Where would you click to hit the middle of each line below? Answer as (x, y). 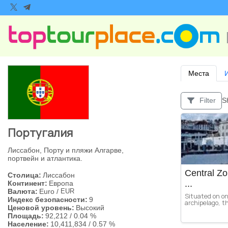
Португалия (40, 133)
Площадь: (26, 216)
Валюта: (23, 192)
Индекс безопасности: (48, 200)
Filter (208, 101)
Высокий (90, 208)
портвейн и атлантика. (45, 158)
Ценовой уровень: (41, 208)
